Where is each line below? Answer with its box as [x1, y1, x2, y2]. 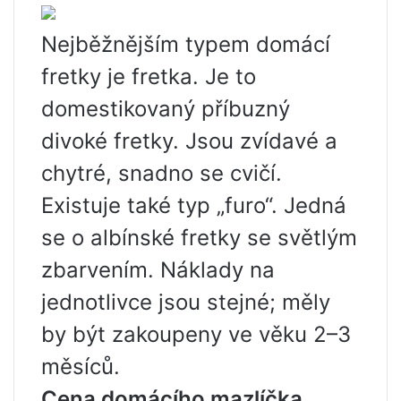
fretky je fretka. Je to [41, 64, 256, 90]
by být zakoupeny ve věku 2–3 [41, 321, 351, 347]
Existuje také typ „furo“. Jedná [41, 192, 346, 218]
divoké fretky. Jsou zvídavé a [41, 128, 337, 154]
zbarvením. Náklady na [41, 257, 275, 283]
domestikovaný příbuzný [41, 96, 290, 122]
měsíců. [41, 354, 120, 380]
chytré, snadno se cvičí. [41, 160, 282, 186]
